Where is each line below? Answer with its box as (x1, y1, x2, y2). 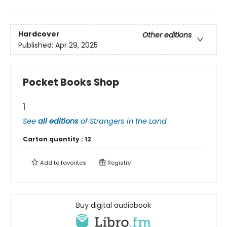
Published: (18, 40, 55, 50)
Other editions (142, 29, 192, 40)
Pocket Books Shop (23, 75, 119, 90)
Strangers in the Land (90, 116, 167, 127)
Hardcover (18, 28, 60, 39)
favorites (61, 159, 86, 167)
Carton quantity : (23, 135, 85, 144)
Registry (106, 159, 131, 167)
